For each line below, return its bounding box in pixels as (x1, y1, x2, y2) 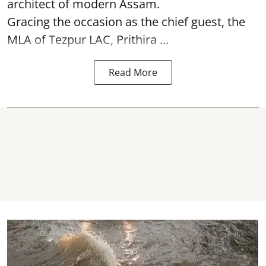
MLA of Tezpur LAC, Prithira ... (7, 31, 169, 47)
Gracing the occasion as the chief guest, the (7, 14, 245, 30)
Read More (109, 66, 157, 79)
